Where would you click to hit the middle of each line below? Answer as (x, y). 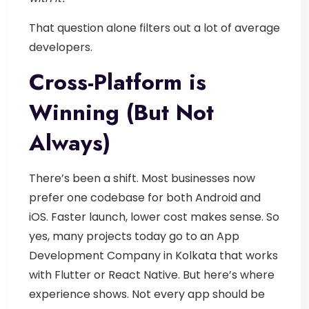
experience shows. (80, 294)
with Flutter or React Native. (106, 275)
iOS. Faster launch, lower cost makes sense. (148, 217)
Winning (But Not (121, 112)
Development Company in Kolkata (123, 255)
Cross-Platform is (118, 82)
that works (247, 255)
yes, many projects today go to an (123, 236)
